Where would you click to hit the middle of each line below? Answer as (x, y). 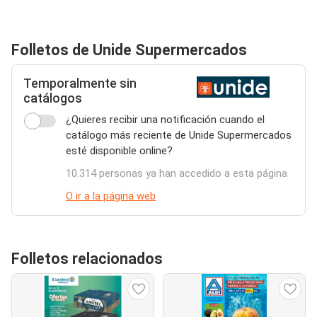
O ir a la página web (111, 196)
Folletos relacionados (87, 259)
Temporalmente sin (80, 83)
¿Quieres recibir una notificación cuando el (165, 120)
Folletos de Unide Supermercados (129, 50)
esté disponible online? (119, 151)
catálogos (53, 98)
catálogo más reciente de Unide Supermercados (179, 135)
